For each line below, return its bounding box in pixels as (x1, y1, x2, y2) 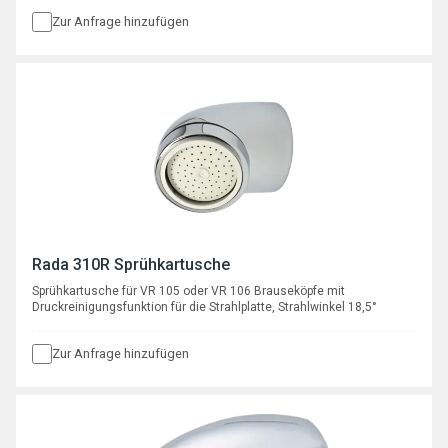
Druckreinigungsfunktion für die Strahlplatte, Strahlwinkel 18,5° (32, 299, 377, 314)
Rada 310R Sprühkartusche (32, 254, 230, 274)
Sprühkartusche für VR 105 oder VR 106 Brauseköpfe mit (32, 283, 345, 298)
